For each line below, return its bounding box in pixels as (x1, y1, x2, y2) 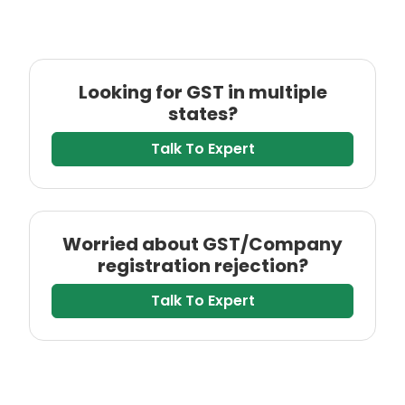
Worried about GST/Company (62, 231, 343, 258)
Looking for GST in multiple (78, 80, 327, 106)
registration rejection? (97, 253, 308, 279)
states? (167, 101, 238, 127)
